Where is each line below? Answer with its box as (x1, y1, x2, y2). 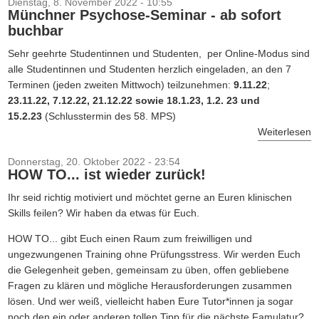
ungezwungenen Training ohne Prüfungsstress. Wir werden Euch (7, 249, 300, 260)
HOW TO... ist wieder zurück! (7, 167, 206, 182)
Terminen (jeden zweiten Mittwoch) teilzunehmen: (7, 79, 234, 90)
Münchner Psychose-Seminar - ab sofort (7, 7, 281, 23)
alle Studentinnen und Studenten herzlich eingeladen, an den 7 (7, 63, 291, 75)
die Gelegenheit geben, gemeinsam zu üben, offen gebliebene (7, 264, 289, 276)
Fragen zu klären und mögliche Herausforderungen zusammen (7, 280, 292, 291)
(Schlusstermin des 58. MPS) (41, 110, 176, 122)
